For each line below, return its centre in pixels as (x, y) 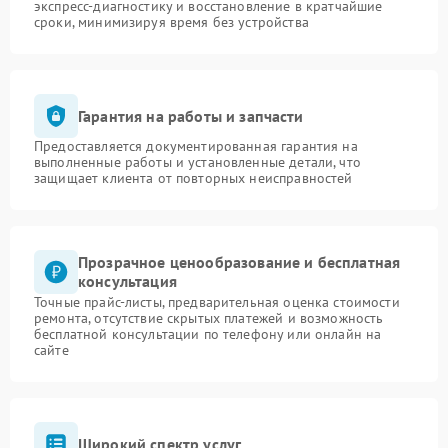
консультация (127, 281)
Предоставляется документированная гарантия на (196, 146)
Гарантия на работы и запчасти (191, 115)
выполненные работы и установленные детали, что (197, 162)
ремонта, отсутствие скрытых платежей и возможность (209, 318)
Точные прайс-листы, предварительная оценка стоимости (217, 302)
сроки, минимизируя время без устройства (171, 22)
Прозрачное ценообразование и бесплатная (239, 262)
